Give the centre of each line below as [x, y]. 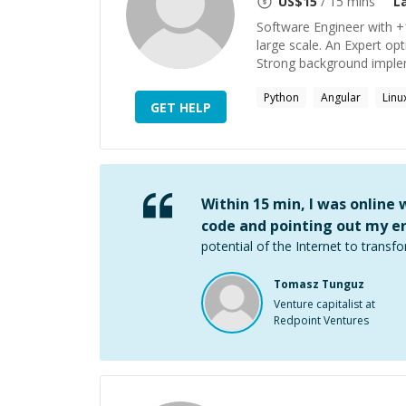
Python [281, 97]
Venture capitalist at [324, 304]
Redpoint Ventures [321, 320]
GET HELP [180, 107]
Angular [341, 97]
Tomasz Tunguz [319, 284]
